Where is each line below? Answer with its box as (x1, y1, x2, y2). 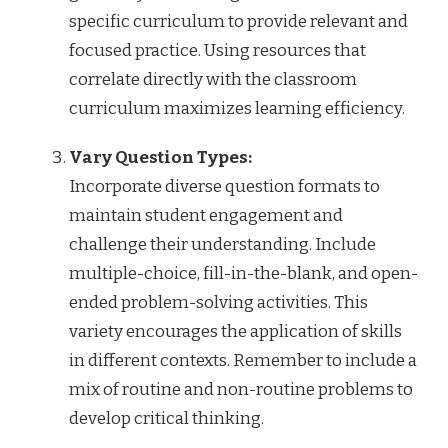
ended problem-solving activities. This (69, 291, 368, 313)
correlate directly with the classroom (69, 68, 357, 90)
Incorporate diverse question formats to (69, 175, 380, 197)
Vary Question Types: (69, 146, 252, 168)
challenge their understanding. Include (69, 233, 376, 255)
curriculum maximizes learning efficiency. (69, 97, 405, 119)
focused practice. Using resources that (69, 39, 366, 61)
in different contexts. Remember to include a (69, 349, 417, 371)
